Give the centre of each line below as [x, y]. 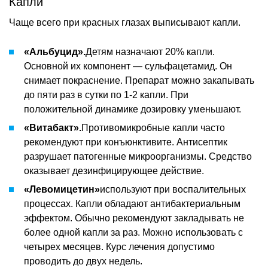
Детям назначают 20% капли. [150, 51]
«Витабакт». [53, 127]
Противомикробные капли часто [153, 127]
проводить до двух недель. [83, 261]
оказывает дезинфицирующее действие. [114, 170]
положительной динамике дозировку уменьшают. [133, 109]
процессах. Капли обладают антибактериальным [132, 203]
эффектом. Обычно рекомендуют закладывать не [134, 218]
